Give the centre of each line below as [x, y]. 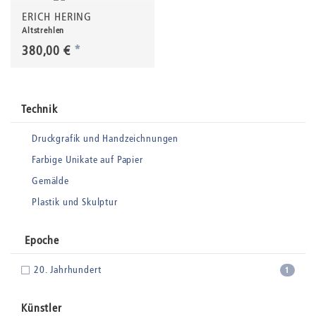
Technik [39, 109]
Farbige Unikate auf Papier [87, 159]
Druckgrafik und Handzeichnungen [105, 138]
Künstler [42, 308]
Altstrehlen [43, 30]
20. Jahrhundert [67, 269]
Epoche [40, 240]
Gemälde [50, 181]
